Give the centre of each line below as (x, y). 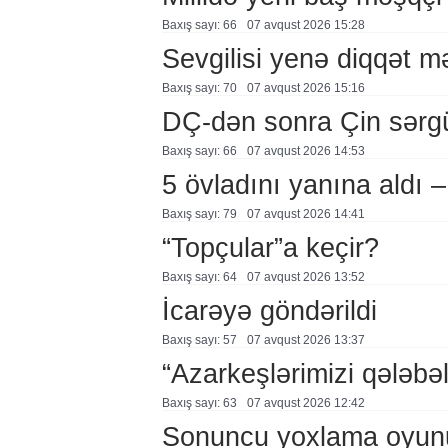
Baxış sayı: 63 (199, 403)
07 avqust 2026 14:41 (305, 214)
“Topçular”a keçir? (270, 247)
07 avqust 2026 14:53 (305, 151)
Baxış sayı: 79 (199, 214)
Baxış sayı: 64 (199, 277)
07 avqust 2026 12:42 (305, 403)
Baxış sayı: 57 (199, 340)
